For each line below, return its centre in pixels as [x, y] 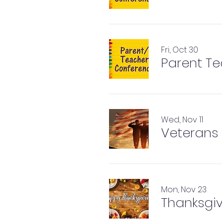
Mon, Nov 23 [184, 190]
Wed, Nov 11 [182, 120]
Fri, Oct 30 [180, 50]
